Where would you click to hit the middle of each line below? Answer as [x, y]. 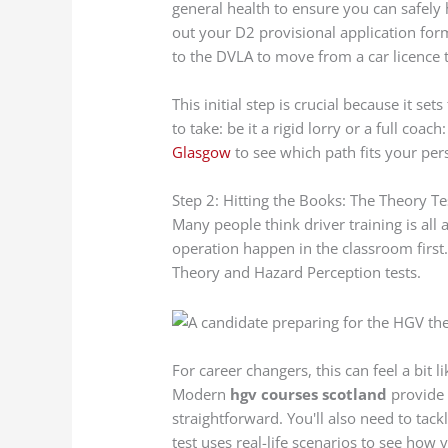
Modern [201, 394]
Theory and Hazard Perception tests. [297, 272]
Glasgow [202, 152]
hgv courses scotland [309, 394]
